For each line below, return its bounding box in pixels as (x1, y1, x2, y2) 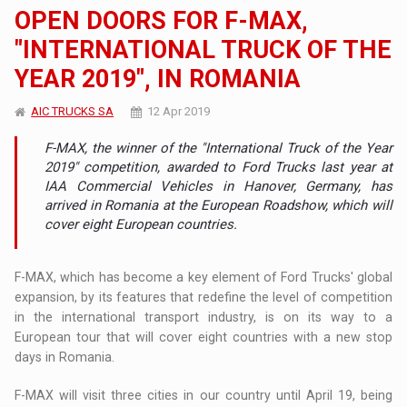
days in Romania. (15, 350, 115, 365)
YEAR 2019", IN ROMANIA (15, 65, 302, 94)
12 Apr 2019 (147, 104, 211, 119)
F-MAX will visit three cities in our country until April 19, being (15, 388, 392, 403)
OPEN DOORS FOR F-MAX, (15, 6, 309, 36)
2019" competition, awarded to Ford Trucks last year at (45, 159, 392, 176)
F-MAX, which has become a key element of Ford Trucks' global (15, 270, 392, 285)
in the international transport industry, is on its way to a (15, 310, 392, 325)
